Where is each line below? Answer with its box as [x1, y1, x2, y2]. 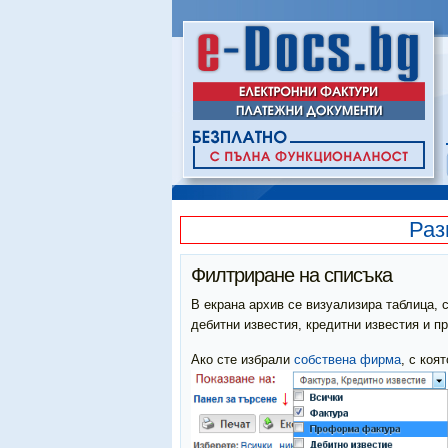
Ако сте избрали [191, 352, 294, 367]
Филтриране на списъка [191, 264, 392, 286]
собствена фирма [294, 352, 401, 367]
